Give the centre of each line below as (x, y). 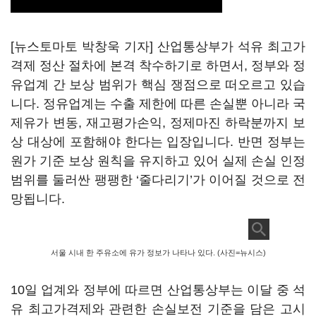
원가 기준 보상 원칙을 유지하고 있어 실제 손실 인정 (158, 161)
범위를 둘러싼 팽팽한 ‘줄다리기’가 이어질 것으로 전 (158, 180)
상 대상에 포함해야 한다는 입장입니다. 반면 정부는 (158, 142)
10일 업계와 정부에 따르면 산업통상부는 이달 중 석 (158, 290)
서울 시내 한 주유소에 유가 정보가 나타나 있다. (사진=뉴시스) (158, 253)
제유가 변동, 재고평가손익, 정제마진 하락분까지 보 (158, 123)
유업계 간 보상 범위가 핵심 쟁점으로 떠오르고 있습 (158, 85)
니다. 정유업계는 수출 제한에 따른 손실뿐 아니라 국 (158, 104)
